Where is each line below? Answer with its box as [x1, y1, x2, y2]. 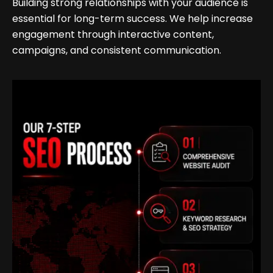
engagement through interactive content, [12, 27, 214, 42]
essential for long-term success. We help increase [12, 12, 253, 26]
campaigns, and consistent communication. [12, 43, 221, 58]
